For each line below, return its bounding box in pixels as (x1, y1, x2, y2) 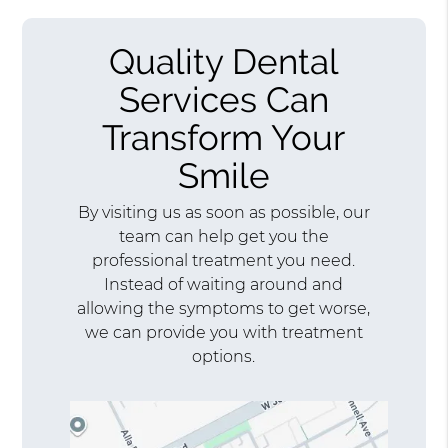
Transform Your (102, 116, 346, 158)
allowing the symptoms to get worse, (77, 299, 371, 319)
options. (192, 347, 256, 367)
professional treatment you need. (92, 251, 356, 271)
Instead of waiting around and (104, 275, 344, 295)
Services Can (118, 78, 329, 120)
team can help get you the (118, 227, 329, 247)
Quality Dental (108, 40, 339, 82)
